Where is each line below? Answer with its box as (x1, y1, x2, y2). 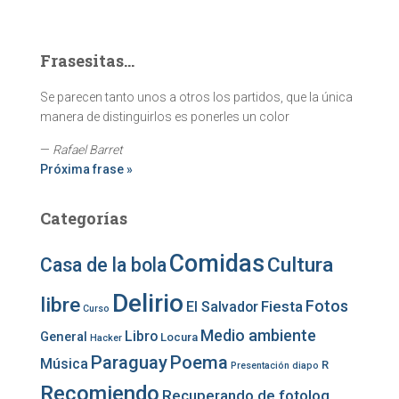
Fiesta (261, 297, 303, 315)
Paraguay (91, 352, 167, 373)
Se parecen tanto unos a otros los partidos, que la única (40, 90, 353, 104)
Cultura (267, 253, 333, 277)
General (40, 329, 87, 345)
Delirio (112, 289, 183, 318)
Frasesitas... (40, 50, 134, 71)
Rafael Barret (53, 142, 123, 157)
